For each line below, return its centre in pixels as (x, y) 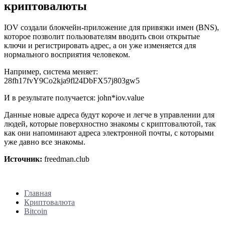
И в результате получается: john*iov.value (74, 97)
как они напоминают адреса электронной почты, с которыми (109, 133)
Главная (38, 193)
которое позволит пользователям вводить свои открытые (102, 36)
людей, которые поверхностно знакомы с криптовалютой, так (110, 124)
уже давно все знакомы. (45, 142)
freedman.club (66, 159)
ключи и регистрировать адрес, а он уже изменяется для (100, 45)
